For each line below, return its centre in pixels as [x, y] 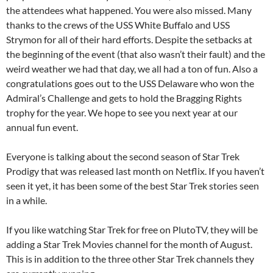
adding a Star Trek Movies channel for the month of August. [129, 244]
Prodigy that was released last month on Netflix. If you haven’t [135, 171]
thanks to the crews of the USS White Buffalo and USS [118, 24]
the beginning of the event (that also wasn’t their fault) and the [136, 54]
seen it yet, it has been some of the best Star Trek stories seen [133, 185]
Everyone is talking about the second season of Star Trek [123, 156]
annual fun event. [42, 127]
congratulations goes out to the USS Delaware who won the [130, 83]
